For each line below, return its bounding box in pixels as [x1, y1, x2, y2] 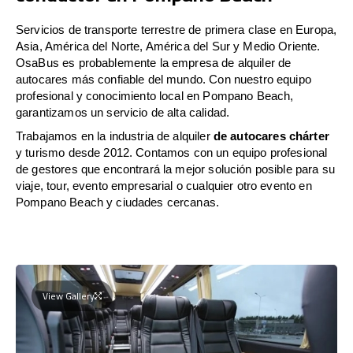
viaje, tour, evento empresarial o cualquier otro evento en [16, 178, 312, 192]
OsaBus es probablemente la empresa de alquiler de [16, 55, 292, 69]
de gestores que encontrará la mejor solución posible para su [16, 162, 335, 176]
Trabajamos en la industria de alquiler [16, 128, 214, 143]
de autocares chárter [213, 128, 329, 143]
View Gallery [43, 286, 95, 305]
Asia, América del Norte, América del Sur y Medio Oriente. [16, 39, 321, 53]
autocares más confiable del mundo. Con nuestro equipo [16, 72, 311, 86]
